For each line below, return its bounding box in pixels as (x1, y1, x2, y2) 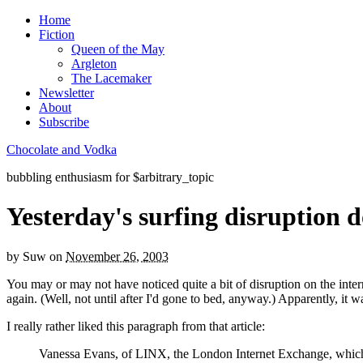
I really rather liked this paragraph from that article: (6, 318, 265, 333)
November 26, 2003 (66, 249, 169, 263)
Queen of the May (71, 42, 164, 56)
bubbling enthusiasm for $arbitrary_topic (6, 170, 214, 184)
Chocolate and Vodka (6, 143, 117, 156)
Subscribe (39, 115, 89, 129)
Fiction (39, 28, 75, 41)
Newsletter (39, 86, 94, 100)
